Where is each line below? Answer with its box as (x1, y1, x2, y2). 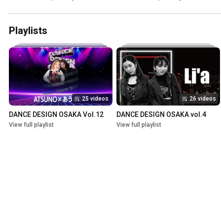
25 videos (82, 95, 109, 103)
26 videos (189, 95, 216, 103)
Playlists (9, 25, 47, 37)
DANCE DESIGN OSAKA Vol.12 (9, 110, 104, 119)
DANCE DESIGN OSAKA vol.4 (116, 110, 206, 119)
